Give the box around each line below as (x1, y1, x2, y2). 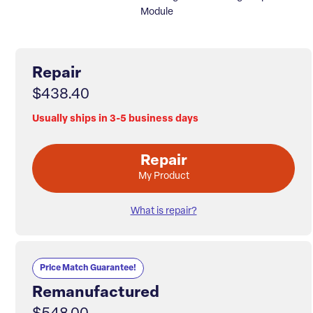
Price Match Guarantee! (40, 264, 136, 273)
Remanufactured (32, 286, 159, 301)
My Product (138, 171, 189, 182)
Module (140, 7, 173, 18)
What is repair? (130, 206, 197, 217)
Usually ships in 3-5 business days (32, 114, 198, 125)
